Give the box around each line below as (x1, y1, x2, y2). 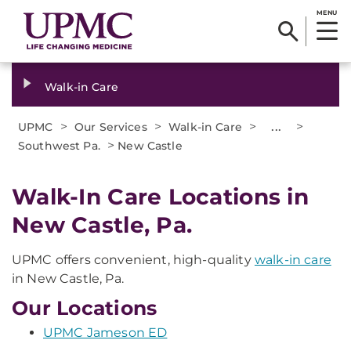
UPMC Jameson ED (43, 325, 168, 340)
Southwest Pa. (18, 139, 100, 153)
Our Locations (12, 296, 157, 320)
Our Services (74, 120, 147, 134)
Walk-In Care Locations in (12, 183, 309, 210)
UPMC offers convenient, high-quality (12, 252, 255, 267)
